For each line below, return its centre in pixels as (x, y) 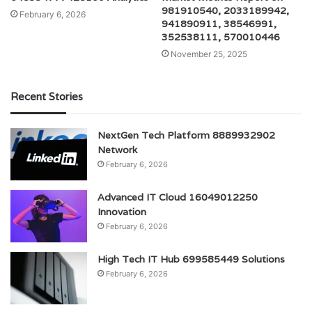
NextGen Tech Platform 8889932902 (186, 135)
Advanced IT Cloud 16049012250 (178, 197)
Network (117, 150)
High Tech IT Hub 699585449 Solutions (191, 259)
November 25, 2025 (209, 54)
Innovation (122, 212)
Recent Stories (47, 97)
